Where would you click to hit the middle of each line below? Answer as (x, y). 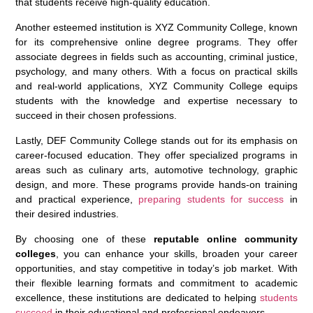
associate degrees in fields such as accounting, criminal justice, (156, 56)
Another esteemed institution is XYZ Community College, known (156, 27)
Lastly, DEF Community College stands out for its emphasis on (156, 140)
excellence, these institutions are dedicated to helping (138, 297)
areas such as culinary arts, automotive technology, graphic (156, 169)
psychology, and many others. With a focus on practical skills (156, 71)
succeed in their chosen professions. (96, 115)
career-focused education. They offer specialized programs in (156, 155)
